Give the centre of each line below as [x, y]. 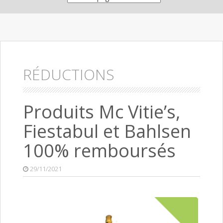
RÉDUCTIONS [69, 75]
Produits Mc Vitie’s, [102, 112]
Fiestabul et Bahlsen [107, 131]
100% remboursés [99, 151]
